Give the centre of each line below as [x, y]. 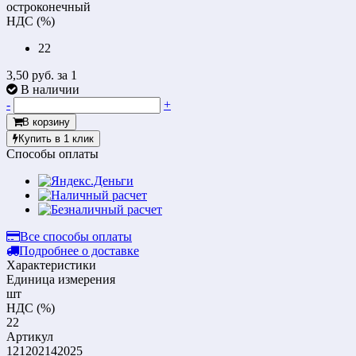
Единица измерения [61, 279]
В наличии [50, 89]
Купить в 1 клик [56, 138]
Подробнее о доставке [79, 250]
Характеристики [51, 265]
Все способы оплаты [76, 236]
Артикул [30, 336]
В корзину [46, 122]
